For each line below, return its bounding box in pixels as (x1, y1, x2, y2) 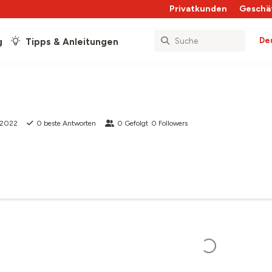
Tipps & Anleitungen (25, 36, 118, 47)
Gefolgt (124, 119, 148, 127)
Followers (158, 119, 188, 127)
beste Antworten (42, 119, 96, 127)
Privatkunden (169, 4, 227, 14)
